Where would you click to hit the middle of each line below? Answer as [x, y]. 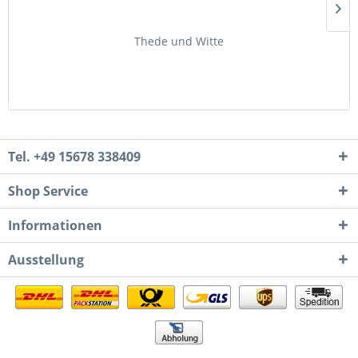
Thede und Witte [179, 41]
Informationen [55, 225]
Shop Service [48, 191]
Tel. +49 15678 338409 [74, 157]
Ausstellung [46, 260]
